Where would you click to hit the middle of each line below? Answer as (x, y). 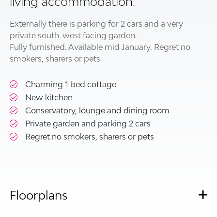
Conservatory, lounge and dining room (97, 110)
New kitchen (49, 97)
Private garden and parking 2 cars (88, 123)
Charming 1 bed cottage (71, 84)
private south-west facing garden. (73, 35)
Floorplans (39, 195)
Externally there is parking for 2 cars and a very (96, 23)
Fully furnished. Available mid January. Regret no (100, 47)
